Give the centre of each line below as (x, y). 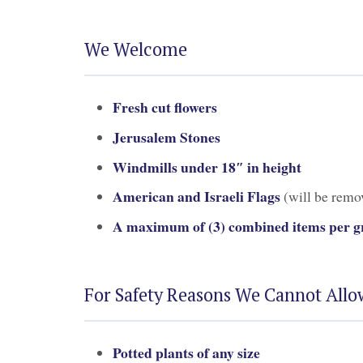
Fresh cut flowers (165, 107)
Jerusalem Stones (167, 137)
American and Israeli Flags (197, 196)
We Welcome (136, 49)
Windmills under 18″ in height (207, 167)
